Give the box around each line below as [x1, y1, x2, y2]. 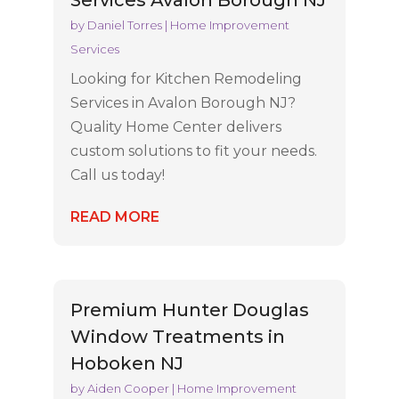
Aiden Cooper [86, 380, 169, 395]
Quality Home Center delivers [69, 118, 281, 136]
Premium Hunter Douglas [69, 298, 309, 321]
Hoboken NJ [69, 352, 183, 374]
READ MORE [69, 208, 159, 226]
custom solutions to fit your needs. [69, 142, 317, 160]
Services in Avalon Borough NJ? [69, 94, 296, 112]
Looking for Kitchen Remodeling [69, 70, 302, 88]
